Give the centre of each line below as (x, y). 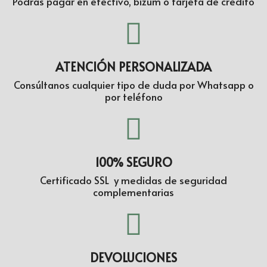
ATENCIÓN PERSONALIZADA (133, 67)
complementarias (133, 192)
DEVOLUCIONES (133, 257)
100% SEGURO (133, 162)
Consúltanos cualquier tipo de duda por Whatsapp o (133, 85)
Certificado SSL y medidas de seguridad (133, 180)
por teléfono (133, 97)
